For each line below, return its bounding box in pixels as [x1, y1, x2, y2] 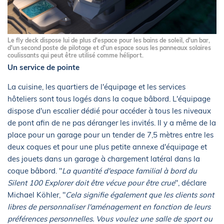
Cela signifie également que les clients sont [65, 189, 214, 199]
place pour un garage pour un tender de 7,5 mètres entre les [7, 129, 213, 139]
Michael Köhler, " [7, 189, 65, 199]
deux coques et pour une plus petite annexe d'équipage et [7, 141, 207, 151]
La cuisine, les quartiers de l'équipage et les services [7, 81, 185, 91]
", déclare [175, 177, 206, 187]
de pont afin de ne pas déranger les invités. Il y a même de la [7, 117, 216, 127]
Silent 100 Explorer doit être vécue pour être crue [7, 177, 175, 187]
